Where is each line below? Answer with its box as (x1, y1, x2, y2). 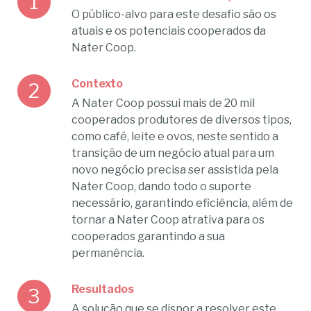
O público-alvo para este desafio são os (72, 8, 277, 22)
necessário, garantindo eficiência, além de (72, 196, 294, 210)
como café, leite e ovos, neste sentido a (72, 130, 279, 144)
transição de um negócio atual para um (72, 146, 275, 160)
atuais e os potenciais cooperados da (72, 24, 267, 38)
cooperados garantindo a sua (72, 230, 226, 244)
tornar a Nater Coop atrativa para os (72, 213, 265, 227)
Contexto (72, 77, 124, 91)
